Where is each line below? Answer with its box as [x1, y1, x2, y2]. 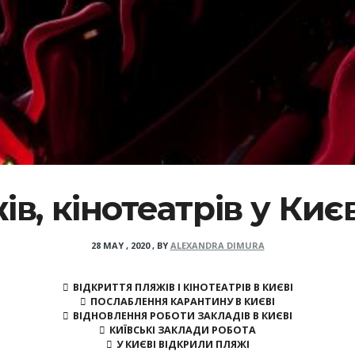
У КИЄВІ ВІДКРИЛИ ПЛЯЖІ [116, 337, 250, 351]
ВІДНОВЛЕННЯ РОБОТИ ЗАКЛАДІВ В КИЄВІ [73, 308, 292, 323]
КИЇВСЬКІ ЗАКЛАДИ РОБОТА [109, 323, 256, 337]
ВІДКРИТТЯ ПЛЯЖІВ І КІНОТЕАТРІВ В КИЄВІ [72, 280, 293, 294]
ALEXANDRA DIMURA [170, 239, 265, 251]
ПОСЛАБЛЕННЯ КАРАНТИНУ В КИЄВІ [90, 294, 275, 308]
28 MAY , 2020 [90, 239, 150, 251]
